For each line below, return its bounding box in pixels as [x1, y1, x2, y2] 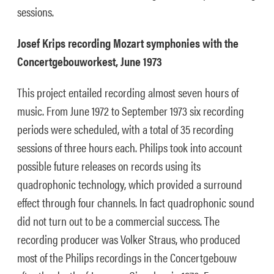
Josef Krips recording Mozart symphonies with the [17, 34, 239, 51]
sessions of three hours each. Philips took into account [17, 138, 242, 156]
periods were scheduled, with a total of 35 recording [17, 120, 234, 138]
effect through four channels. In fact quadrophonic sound [17, 193, 254, 211]
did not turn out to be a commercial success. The [17, 212, 220, 229]
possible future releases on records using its [17, 157, 201, 174]
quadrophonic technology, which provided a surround [17, 175, 242, 193]
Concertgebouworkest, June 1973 [17, 52, 162, 70]
